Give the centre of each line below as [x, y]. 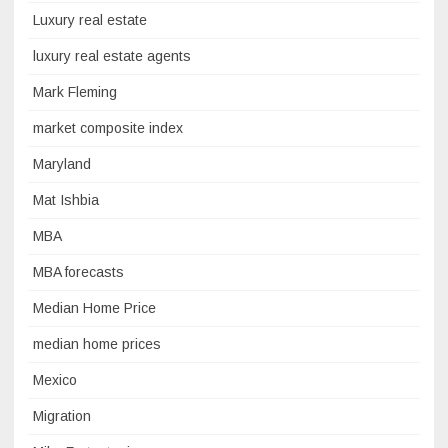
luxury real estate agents [112, 56]
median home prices [97, 344]
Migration [62, 416]
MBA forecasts [78, 272]
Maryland [62, 164]
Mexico [55, 380]
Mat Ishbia [66, 200]
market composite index [108, 128]
